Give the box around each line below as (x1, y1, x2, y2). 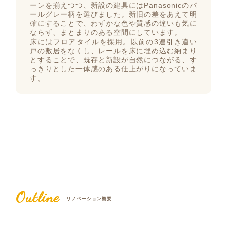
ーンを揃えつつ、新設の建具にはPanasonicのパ (29, 2, 198, 10)
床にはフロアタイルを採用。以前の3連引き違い (29, 38, 198, 46)
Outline (16, 187, 60, 206)
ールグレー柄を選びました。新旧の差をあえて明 (29, 11, 198, 19)
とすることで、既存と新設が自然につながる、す (29, 56, 198, 64)
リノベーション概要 (66, 196, 112, 201)
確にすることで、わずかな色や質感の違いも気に (29, 20, 198, 28)
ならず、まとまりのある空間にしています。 (29, 29, 182, 37)
